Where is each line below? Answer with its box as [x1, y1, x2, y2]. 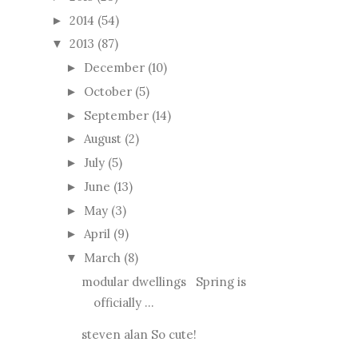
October [84, 83, 132, 99]
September [84, 107, 149, 123]
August [84, 131, 121, 147]
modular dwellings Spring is [81, 273, 246, 289]
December [84, 60, 145, 76]
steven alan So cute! [81, 326, 197, 342]
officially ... [93, 294, 154, 310]
